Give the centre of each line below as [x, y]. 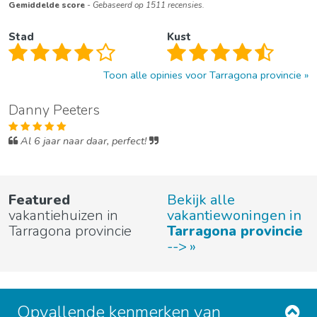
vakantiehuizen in [63, 215]
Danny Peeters [54, 110]
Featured [39, 200]
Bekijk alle [201, 200]
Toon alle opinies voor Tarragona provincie [202, 75]
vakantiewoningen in [234, 215]
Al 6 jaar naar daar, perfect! [83, 141]
